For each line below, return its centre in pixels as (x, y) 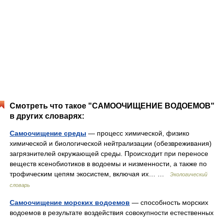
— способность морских (169, 203)
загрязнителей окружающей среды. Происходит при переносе (109, 154)
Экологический (189, 175)
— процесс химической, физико (138, 133)
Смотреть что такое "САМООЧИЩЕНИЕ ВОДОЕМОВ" (112, 106)
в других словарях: (47, 116)
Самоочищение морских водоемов (70, 203)
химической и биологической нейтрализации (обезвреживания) (111, 144)
